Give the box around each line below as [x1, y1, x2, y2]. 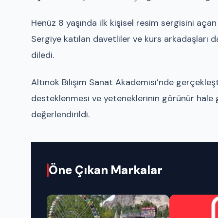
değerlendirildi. [31, 108, 90, 120]
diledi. [31, 49, 54, 61]
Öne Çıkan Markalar [49, 162, 163, 178]
